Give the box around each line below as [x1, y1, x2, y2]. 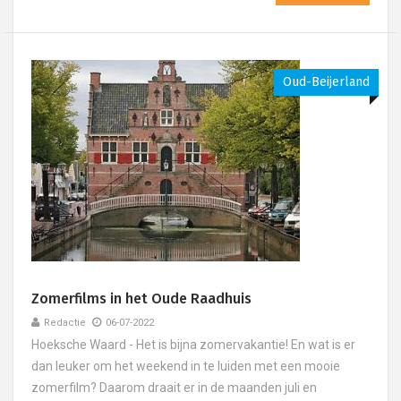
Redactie [44, 317, 86, 328]
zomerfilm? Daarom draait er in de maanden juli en [31, 380, 317, 395]
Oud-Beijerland [283, 74, 370, 90]
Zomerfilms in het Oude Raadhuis [31, 290, 252, 307]
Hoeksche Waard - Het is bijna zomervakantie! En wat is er [31, 337, 355, 352]
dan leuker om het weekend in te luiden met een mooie [31, 359, 340, 373]
